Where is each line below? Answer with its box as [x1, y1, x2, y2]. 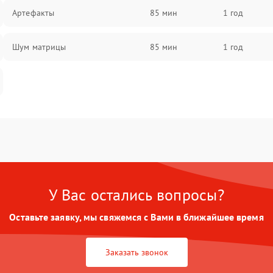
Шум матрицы [12, 41, 66, 52]
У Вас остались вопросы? [49, 185, 224, 205]
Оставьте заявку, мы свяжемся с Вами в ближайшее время [9, 211, 264, 223]
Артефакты [12, 7, 55, 18]
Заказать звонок [105, 247, 168, 258]
